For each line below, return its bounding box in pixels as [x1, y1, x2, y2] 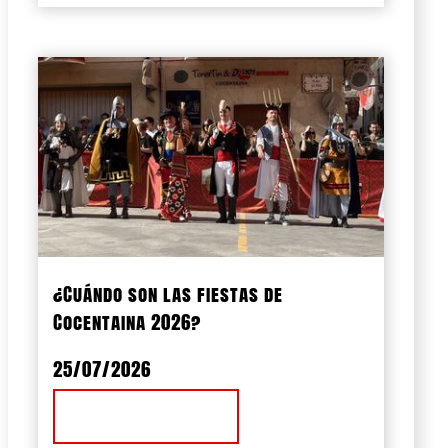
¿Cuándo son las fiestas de [53, 279, 283, 308]
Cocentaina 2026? [53, 307, 201, 336]
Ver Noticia [85, 401, 207, 433]
